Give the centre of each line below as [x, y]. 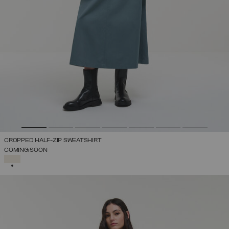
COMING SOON [26, 150]
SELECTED [33, 157]
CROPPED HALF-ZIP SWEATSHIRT [53, 140]
